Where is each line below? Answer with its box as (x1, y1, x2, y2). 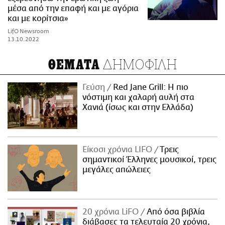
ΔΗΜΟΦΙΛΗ (100, 55, 177, 73)
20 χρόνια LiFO (82, 207, 141, 216)
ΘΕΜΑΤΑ (48, 57, 100, 73)
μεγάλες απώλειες (82, 165, 151, 174)
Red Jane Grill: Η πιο (111, 83, 189, 92)
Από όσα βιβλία (145, 207, 205, 216)
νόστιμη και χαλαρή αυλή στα (82, 93, 195, 102)
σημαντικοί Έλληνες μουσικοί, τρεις (82, 155, 217, 164)
